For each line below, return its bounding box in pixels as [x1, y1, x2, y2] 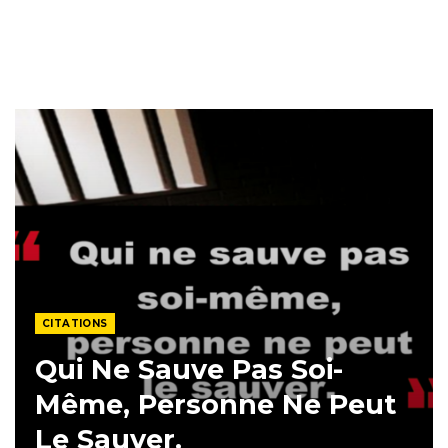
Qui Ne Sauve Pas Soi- [35, 353, 343, 386]
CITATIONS [42, 317, 108, 330]
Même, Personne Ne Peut [35, 388, 396, 421]
